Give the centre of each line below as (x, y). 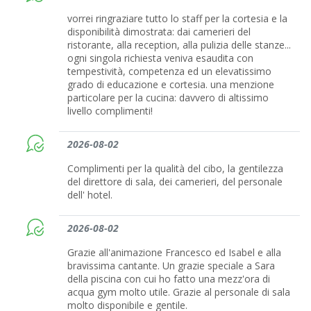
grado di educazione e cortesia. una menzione (171, 85)
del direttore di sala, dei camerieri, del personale (175, 182)
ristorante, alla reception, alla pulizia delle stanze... (179, 45)
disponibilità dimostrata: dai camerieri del (159, 32)
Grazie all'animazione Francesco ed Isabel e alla (175, 253)
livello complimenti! (110, 111)
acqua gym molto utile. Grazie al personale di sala (179, 292)
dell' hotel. (90, 195)
